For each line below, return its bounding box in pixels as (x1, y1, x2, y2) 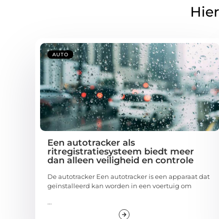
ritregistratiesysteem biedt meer (47, 146, 194, 157)
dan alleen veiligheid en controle (47, 154, 194, 166)
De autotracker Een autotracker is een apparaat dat (47, 172, 210, 180)
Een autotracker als (47, 137, 135, 148)
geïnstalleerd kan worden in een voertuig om (47, 181, 192, 190)
